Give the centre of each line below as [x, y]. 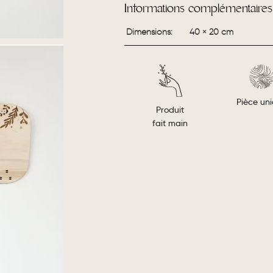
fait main [170, 123]
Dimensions [148, 32]
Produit [170, 109]
